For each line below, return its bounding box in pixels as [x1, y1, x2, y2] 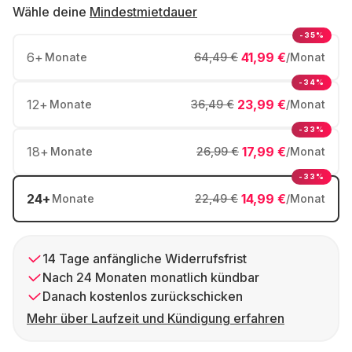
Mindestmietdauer [90, 4, 197, 20]
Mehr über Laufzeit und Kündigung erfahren [27, 310, 284, 326]
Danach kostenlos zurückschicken [42, 288, 243, 304]
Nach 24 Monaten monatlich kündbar [42, 269, 259, 285]
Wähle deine [13, 4, 86, 20]
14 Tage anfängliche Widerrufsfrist [42, 251, 247, 266]
